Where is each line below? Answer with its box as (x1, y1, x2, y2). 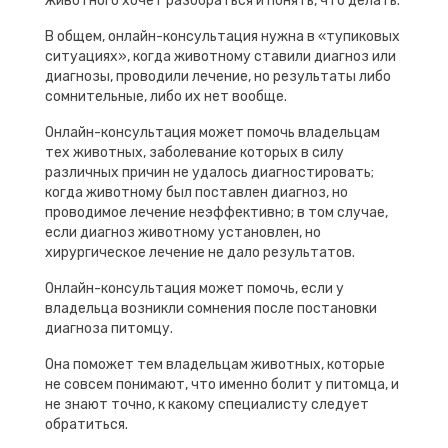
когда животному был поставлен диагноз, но (45, 183, 348, 201)
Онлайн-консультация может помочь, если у (45, 279, 344, 297)
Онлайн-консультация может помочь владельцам (45, 123, 380, 141)
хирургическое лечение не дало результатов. (45, 243, 355, 261)
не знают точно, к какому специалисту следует (45, 395, 369, 413)
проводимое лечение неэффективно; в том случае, (45, 203, 388, 221)
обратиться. (45, 415, 128, 433)
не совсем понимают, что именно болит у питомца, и (45, 375, 399, 393)
